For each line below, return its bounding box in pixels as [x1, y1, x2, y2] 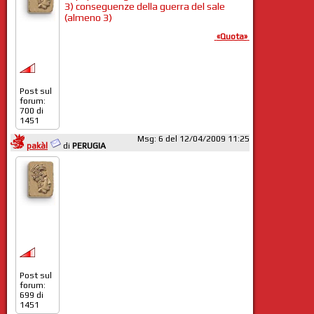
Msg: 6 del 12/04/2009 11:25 [137, 134, 250, 144]
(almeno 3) [64, 11, 112, 23]
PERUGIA [72, 141, 106, 151]
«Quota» [216, 31, 247, 41]
